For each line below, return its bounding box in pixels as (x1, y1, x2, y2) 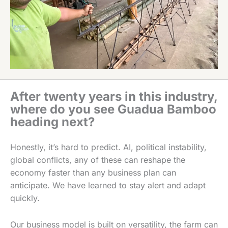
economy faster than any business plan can (10, 167, 176, 178)
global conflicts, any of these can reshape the (10, 154, 185, 165)
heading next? (10, 114, 95, 129)
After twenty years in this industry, (10, 89, 217, 104)
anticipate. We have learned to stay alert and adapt (10, 180, 206, 190)
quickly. (10, 192, 40, 203)
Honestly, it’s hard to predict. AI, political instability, (10, 141, 207, 152)
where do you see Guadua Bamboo (10, 101, 216, 117)
